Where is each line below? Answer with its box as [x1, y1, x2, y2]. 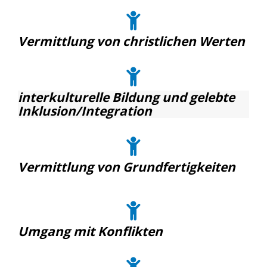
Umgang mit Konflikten [18, 223, 163, 240]
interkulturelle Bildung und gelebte [18, 89, 235, 105]
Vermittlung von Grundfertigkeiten [18, 159, 235, 175]
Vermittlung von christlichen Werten [18, 33, 245, 49]
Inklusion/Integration [18, 103, 152, 119]
